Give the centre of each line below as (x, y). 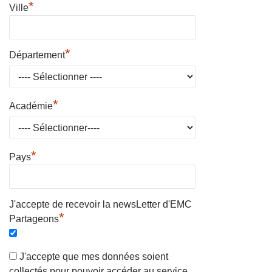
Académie (31, 106)
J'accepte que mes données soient (94, 256)
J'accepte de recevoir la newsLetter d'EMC (100, 204)
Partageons (34, 219)
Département (37, 55)
